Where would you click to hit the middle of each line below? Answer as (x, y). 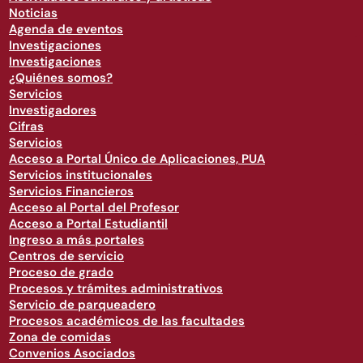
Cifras (26, 126)
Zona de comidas (60, 337)
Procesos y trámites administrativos (116, 288)
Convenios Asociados (72, 353)
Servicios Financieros (71, 191)
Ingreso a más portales (77, 240)
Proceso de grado (61, 272)
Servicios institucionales (81, 175)
